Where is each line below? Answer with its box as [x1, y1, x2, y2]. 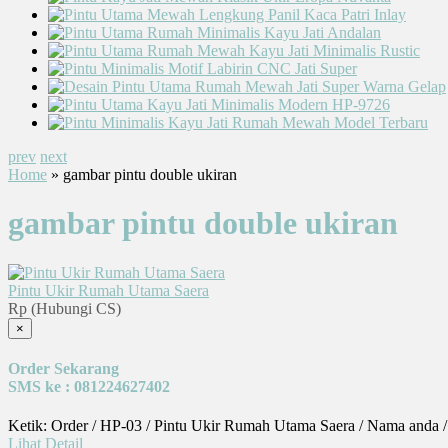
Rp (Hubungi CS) [8, 299, 121, 317]
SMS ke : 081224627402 [8, 378, 170, 396]
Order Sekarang [8, 360, 119, 378]
